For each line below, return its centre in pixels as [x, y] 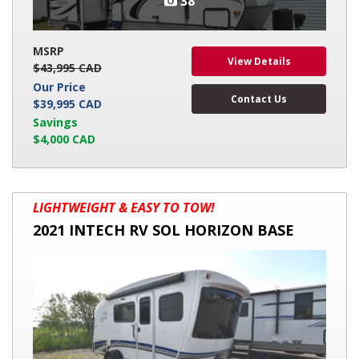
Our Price [59, 87]
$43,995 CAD [67, 68]
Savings [55, 123]
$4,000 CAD [64, 139]
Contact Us [259, 99]
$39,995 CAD [67, 103]
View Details [259, 61]
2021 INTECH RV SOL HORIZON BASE [163, 230]
